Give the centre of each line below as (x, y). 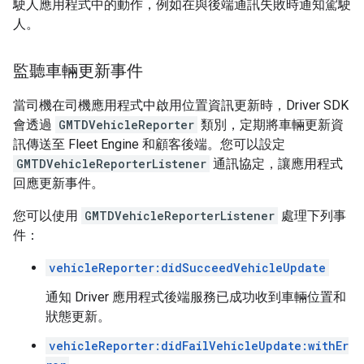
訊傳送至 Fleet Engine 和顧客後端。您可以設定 (149, 144)
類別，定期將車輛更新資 (271, 125)
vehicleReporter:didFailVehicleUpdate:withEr (199, 346)
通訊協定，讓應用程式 (276, 164)
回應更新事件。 (58, 183)
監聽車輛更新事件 (78, 71)
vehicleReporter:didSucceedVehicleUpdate (187, 268)
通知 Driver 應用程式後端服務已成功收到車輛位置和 (196, 297)
